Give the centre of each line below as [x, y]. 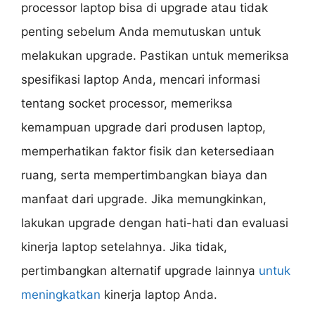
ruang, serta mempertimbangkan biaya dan [144, 175]
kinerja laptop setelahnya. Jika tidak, [124, 246]
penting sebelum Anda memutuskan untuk [141, 31]
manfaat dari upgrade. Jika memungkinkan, [144, 199]
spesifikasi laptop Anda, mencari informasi [141, 79]
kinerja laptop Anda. [159, 294]
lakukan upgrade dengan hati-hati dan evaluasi [155, 223]
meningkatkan [61, 294]
